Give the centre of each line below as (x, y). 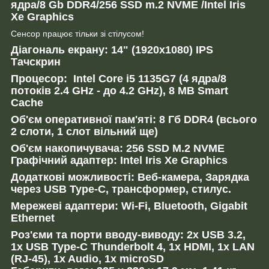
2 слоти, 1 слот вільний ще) (84, 131)
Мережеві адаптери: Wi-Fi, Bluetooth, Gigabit (129, 206)
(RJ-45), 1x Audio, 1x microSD (87, 258)
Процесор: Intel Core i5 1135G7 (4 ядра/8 (119, 78)
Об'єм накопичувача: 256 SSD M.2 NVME (118, 148)
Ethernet (33, 218)
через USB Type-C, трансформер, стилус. (121, 189)
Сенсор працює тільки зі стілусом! (77, 33)
